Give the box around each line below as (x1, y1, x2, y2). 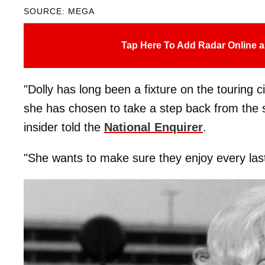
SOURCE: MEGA (24, 6, 95, 16)
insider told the (24, 120, 104, 134)
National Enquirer (104, 120, 203, 134)
